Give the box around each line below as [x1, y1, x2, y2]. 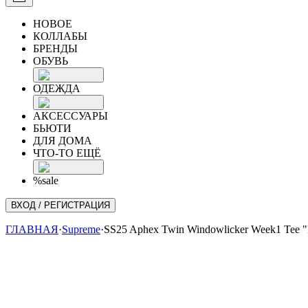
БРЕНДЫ [33, 43, 78, 54]
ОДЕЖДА [33, 82, 80, 94]
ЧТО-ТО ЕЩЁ [33, 147, 101, 159]
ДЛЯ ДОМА [33, 135, 92, 146]
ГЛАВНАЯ [5, 223, 58, 235]
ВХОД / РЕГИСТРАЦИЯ [11, 200, 110, 210]
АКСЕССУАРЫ [33, 110, 108, 122]
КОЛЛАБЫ [33, 30, 87, 42]
